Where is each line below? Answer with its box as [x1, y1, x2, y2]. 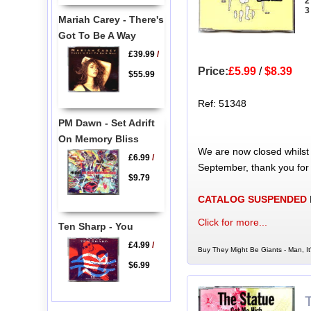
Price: [197, 65, 228, 77]
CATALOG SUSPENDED [197, 193, 307, 205]
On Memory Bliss [58, 133, 139, 144]
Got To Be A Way [58, 29, 136, 41]
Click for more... [197, 216, 267, 228]
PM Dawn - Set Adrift [58, 117, 155, 128]
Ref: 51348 [197, 97, 246, 109]
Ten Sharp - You [58, 220, 133, 232]
